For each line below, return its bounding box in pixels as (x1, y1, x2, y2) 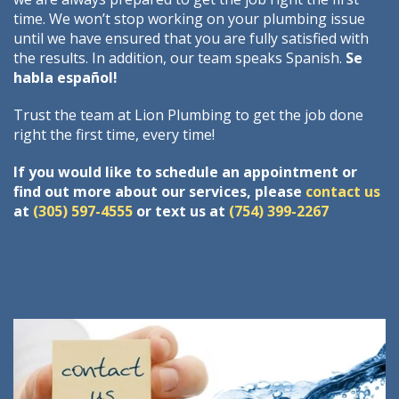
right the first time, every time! (13, 125, 215, 145)
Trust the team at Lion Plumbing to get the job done (13, 105, 363, 126)
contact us (305, 182, 380, 202)
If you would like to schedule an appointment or (13, 162, 357, 183)
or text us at (133, 201, 229, 222)
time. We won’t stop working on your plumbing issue (13, 9, 365, 29)
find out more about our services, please (13, 182, 305, 202)
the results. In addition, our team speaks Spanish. (13, 48, 346, 69)
